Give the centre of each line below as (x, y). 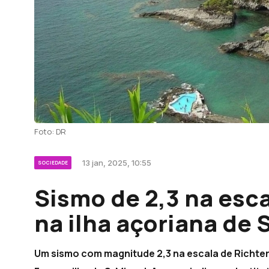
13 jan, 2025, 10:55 (117, 163)
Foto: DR (50, 131)
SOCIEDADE (53, 162)
